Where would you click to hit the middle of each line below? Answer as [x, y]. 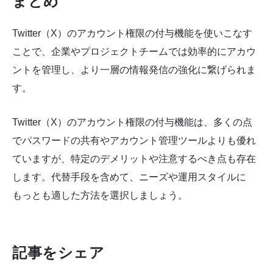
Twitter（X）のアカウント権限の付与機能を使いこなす [132, 34]
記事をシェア [58, 252]
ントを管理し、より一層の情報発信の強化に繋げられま [134, 70]
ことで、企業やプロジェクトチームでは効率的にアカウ [134, 52]
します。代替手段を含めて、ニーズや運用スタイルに [129, 177]
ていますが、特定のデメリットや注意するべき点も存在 [134, 158]
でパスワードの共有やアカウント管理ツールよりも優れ [134, 140]
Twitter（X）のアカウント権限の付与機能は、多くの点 [132, 122]
